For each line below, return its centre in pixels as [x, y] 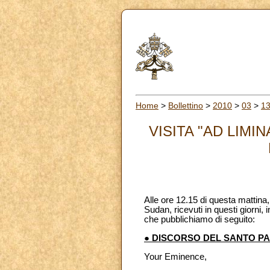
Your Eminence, [175, 256]
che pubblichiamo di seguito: [199, 220]
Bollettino [186, 105]
